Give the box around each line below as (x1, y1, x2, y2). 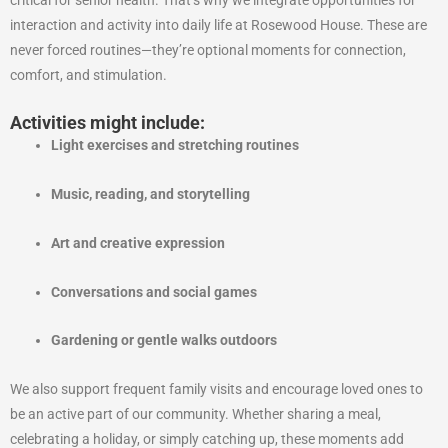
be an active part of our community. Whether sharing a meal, (10, 406, 381, 423)
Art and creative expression (51, 234, 226, 251)
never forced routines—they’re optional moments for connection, (10, 41, 406, 58)
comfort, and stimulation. (10, 66, 167, 83)
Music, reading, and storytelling (51, 185, 251, 202)
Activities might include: (10, 111, 205, 133)
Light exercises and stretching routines (51, 136, 300, 153)
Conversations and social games (51, 283, 258, 300)
